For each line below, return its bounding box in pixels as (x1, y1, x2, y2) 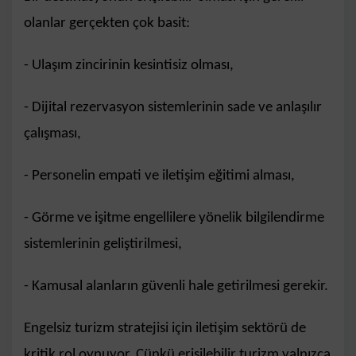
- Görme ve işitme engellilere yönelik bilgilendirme (24, 210, 324, 226)
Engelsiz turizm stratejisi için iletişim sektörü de (24, 320, 306, 336)
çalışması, (24, 126, 81, 141)
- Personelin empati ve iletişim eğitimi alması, (24, 168, 295, 184)
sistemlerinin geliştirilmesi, (24, 236, 182, 252)
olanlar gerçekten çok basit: (24, 15, 190, 31)
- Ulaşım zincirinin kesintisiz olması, (24, 57, 234, 73)
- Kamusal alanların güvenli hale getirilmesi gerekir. (24, 278, 328, 294)
